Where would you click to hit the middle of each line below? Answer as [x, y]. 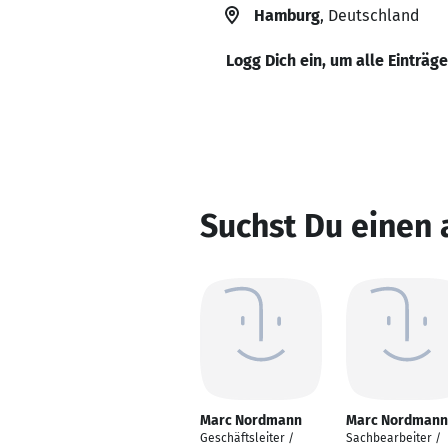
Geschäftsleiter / [247, 438]
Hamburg [287, 15]
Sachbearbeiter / [393, 438]
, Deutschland [369, 15]
